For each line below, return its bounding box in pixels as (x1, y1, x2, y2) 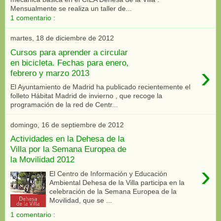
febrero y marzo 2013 (10, 68, 89, 78)
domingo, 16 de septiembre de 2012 (10, 120, 124, 129)
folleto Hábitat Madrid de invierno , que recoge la (10, 92, 162, 100)
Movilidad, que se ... (49, 196, 112, 204)
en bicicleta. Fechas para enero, (10, 57, 129, 68)
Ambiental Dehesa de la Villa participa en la (49, 178, 185, 186)
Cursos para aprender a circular (10, 47, 128, 57)
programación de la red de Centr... (10, 101, 118, 109)
